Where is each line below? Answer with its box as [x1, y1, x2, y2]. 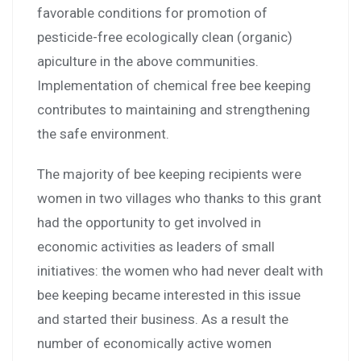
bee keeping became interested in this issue [37, 287, 301, 304]
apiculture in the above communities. [37, 53, 259, 70]
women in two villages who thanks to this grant [37, 190, 322, 207]
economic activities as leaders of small [37, 239, 275, 255]
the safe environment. [37, 126, 169, 143]
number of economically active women [37, 335, 272, 352]
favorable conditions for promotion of [37, 5, 268, 22]
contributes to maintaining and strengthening [37, 102, 310, 118]
